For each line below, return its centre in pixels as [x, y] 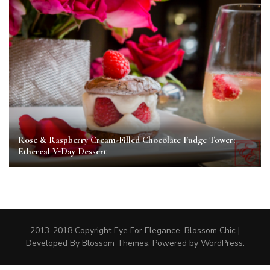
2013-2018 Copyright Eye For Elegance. [106, 231]
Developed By [54, 243]
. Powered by [174, 243]
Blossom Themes [115, 243]
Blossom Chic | [211, 231]
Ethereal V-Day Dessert [62, 152]
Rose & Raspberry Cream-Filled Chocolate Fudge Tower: [127, 140]
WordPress [221, 243]
